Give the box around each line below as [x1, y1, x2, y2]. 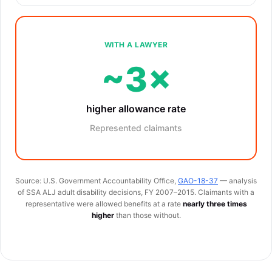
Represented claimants [90, 123, 182, 133]
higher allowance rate [86, 103, 186, 115]
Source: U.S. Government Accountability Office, [15, 176, 178, 185]
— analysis [218, 176, 257, 185]
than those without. [114, 211, 181, 220]
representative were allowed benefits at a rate [25, 199, 183, 208]
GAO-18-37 [178, 176, 218, 185]
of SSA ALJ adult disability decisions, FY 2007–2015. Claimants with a [18, 188, 254, 197]
